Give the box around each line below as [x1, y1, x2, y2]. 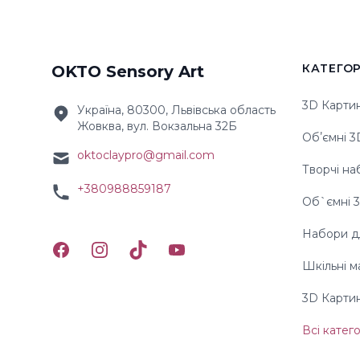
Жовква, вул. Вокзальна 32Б [77, 118, 237, 133]
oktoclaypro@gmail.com [77, 147, 215, 162]
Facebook [51, 240, 114, 256]
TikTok [128, 240, 170, 256]
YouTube [166, 240, 227, 256]
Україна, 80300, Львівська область [77, 102, 276, 117]
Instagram [89, 240, 154, 256]
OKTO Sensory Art [51, 61, 204, 81]
